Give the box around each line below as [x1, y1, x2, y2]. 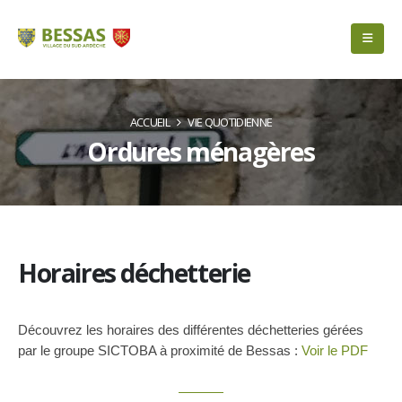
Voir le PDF [301, 343, 368, 358]
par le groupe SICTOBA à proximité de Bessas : [18, 343, 301, 358]
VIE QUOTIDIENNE [186, 114, 273, 130]
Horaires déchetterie [18, 256, 250, 290]
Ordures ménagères [87, 135, 315, 169]
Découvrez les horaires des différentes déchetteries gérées [18, 322, 363, 337]
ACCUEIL [129, 114, 172, 130]
